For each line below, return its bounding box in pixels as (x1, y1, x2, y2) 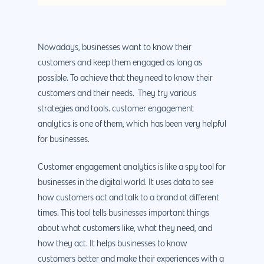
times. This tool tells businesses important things (38, 209, 209, 217)
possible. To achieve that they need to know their (38, 74, 213, 82)
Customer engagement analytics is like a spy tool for (38, 163, 226, 171)
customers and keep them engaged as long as (38, 58, 202, 67)
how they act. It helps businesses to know (38, 239, 187, 248)
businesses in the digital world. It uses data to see (38, 178, 213, 187)
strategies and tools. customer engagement (38, 104, 194, 113)
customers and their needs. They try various (38, 89, 196, 98)
